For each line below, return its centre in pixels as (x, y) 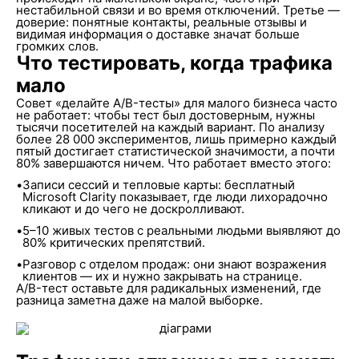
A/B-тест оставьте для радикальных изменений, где (168, 288)
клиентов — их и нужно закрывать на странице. (162, 276)
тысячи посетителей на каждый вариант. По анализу (170, 127)
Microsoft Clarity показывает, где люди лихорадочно (175, 197)
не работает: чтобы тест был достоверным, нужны (165, 115)
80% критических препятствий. (113, 242)
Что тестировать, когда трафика (174, 63)
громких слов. (57, 46)
